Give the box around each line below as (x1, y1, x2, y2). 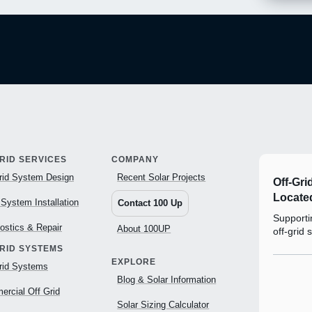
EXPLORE (111, 257, 157, 267)
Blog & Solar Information (117, 274, 217, 286)
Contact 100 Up (118, 198, 183, 209)
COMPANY (111, 155, 159, 165)
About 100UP (117, 224, 171, 235)
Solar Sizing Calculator (117, 299, 210, 311)
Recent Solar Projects (117, 172, 206, 183)
